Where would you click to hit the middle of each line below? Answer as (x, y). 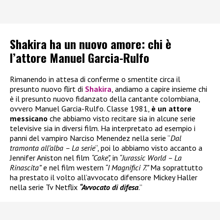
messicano (29, 118)
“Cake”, (101, 157)
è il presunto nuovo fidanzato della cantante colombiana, (105, 98)
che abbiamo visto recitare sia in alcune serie (122, 118)
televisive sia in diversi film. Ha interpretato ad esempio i (103, 128)
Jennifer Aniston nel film (51, 157)
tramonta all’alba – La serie (53, 148)
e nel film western (72, 167)
